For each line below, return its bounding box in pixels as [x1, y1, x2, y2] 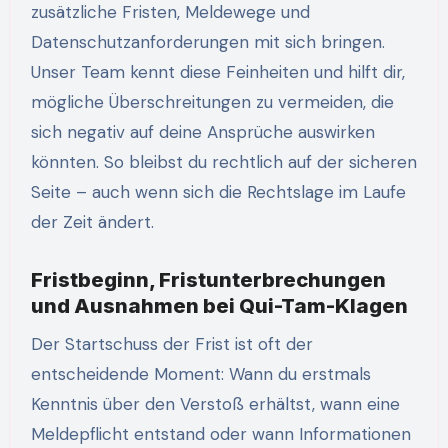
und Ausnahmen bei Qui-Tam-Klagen [30, 292, 408, 318]
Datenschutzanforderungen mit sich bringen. [30, 30, 385, 53]
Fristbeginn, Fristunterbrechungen [30, 266, 386, 292]
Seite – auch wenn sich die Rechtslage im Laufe [30, 180, 406, 203]
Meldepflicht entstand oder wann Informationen [30, 422, 411, 445]
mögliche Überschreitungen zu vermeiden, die [30, 90, 394, 113]
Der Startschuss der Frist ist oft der [30, 332, 43, 355]
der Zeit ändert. [30, 210, 154, 233]
